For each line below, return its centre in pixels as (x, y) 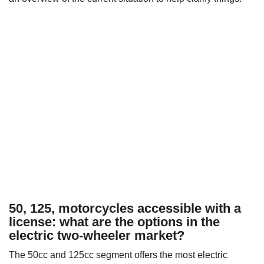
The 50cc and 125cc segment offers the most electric (118, 255)
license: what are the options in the (114, 222)
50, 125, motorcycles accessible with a (125, 208)
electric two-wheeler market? (97, 235)
